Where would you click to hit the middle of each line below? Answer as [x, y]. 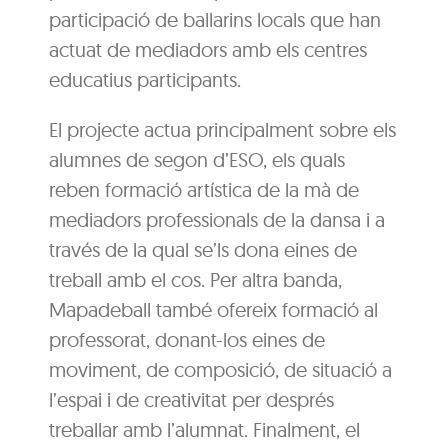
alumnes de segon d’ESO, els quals [197, 159]
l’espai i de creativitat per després [192, 399]
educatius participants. [145, 79]
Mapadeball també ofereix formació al [214, 309]
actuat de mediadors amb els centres [208, 49]
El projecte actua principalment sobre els [223, 129]
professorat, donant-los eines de [187, 339]
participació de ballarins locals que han [215, 19]
